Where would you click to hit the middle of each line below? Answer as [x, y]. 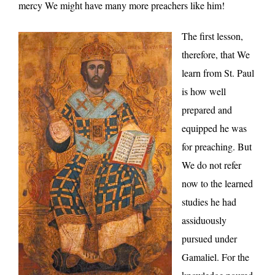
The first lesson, [212, 36]
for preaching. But [217, 146]
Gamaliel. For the [215, 257]
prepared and [207, 109]
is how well [204, 91]
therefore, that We [216, 54]
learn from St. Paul [218, 72]
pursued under [209, 238]
